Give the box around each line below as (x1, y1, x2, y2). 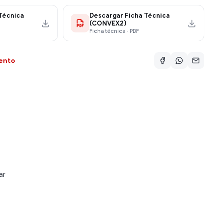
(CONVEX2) (89, 20, 127, 27)
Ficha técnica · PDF (89, 27, 139, 34)
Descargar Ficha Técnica (89, 12, 170, 19)
